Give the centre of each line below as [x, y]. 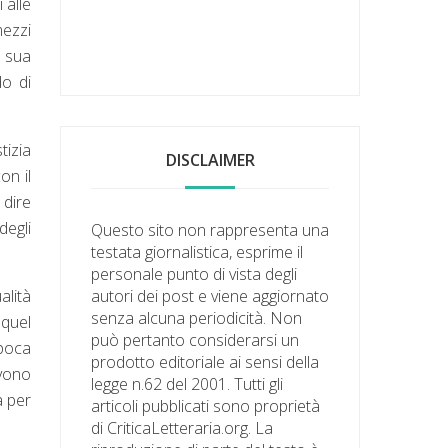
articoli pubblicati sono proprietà [206, 405]
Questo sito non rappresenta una [210, 229]
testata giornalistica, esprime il [197, 251]
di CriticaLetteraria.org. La [182, 427]
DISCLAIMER [210, 159]
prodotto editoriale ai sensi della [205, 361]
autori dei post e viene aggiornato [210, 295]
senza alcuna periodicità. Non [197, 317]
